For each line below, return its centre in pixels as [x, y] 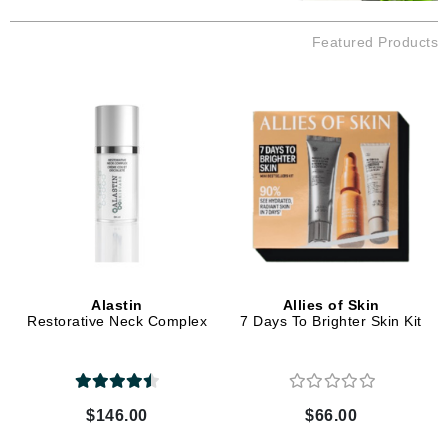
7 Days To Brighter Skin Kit [331, 321]
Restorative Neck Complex [117, 321]
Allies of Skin [331, 305]
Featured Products [374, 41]
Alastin [117, 305]
